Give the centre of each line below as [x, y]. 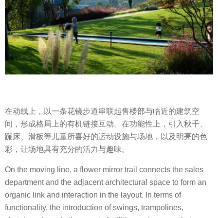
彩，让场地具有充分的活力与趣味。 [67, 149]
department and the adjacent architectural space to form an [106, 182]
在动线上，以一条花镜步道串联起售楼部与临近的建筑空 [102, 111]
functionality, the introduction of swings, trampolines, [94, 208]
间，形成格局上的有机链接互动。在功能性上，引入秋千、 [106, 124]
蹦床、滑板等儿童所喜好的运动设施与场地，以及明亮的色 [106, 136]
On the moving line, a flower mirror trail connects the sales [104, 170]
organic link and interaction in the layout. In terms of [93, 195]
